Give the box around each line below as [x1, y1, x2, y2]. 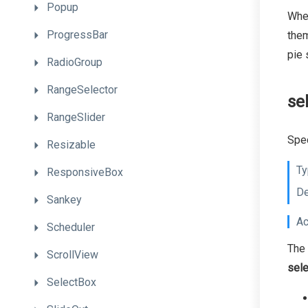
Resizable [47, 138, 96, 151]
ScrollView [47, 248, 98, 261]
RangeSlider [47, 111, 105, 124]
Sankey [47, 193, 82, 206]
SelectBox [47, 276, 96, 289]
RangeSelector [47, 83, 118, 96]
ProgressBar [47, 28, 108, 41]
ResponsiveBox [47, 166, 123, 179]
